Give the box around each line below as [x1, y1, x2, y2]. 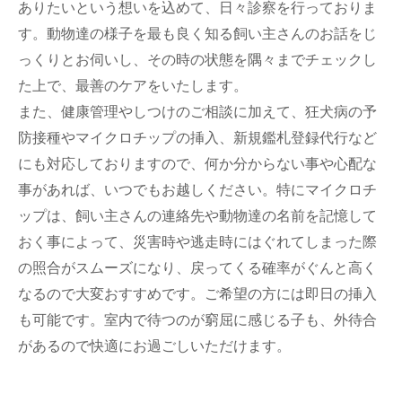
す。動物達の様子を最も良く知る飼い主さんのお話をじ [18, 22, 377, 46]
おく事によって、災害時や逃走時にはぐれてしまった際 [18, 230, 377, 254]
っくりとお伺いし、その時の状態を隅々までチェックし [18, 48, 377, 72]
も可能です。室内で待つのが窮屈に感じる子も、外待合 [18, 308, 377, 332]
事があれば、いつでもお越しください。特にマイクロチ [18, 178, 377, 202]
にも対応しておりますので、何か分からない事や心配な [18, 152, 377, 176]
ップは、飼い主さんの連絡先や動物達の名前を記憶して [18, 204, 377, 228]
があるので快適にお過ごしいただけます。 [18, 334, 291, 358]
